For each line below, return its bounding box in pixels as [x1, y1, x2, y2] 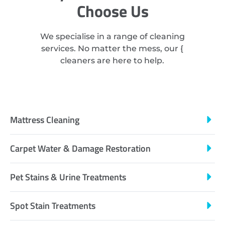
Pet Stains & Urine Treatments [10, 170, 126, 184]
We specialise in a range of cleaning [40, 32, 185, 42]
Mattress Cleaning [10, 113, 79, 127]
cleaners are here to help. [60, 56, 165, 66]
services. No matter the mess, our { [41, 44, 184, 54]
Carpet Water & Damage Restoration [10, 141, 151, 155]
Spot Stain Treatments [10, 198, 95, 212]
